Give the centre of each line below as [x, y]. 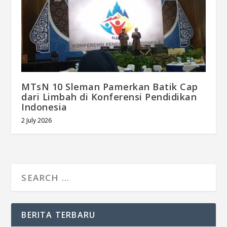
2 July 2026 [37, 121]
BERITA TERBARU [59, 215]
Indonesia [44, 107]
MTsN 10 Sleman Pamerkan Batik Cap [110, 87]
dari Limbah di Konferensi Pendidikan [109, 97]
